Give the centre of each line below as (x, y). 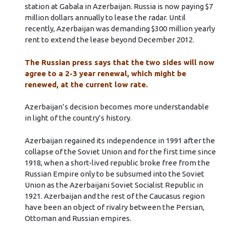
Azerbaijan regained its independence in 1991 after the (120, 140)
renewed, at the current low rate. (86, 84)
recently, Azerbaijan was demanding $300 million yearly (120, 29)
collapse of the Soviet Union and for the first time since (120, 151)
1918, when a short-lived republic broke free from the (117, 162)
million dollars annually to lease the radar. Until (105, 18)
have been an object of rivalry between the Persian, (114, 207)
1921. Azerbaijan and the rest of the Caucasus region (115, 196)
